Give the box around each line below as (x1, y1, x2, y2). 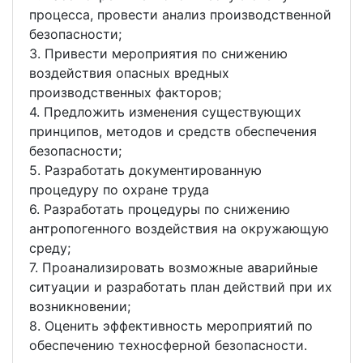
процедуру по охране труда (29, 181, 209, 198)
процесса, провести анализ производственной (29, 6, 331, 23)
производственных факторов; (29, 84, 221, 100)
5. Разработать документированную (29, 162, 262, 178)
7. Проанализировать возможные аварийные (29, 259, 318, 275)
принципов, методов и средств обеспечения (29, 123, 317, 139)
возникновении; (29, 298, 130, 314)
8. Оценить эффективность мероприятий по (29, 318, 313, 334)
